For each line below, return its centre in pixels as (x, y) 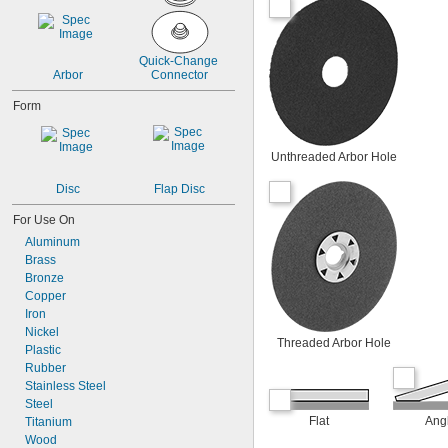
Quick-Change (178, 61)
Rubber (45, 368)
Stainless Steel (65, 386)
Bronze (44, 278)
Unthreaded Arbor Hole (333, 157)
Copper (45, 296)
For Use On (44, 220)
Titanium (48, 422)
